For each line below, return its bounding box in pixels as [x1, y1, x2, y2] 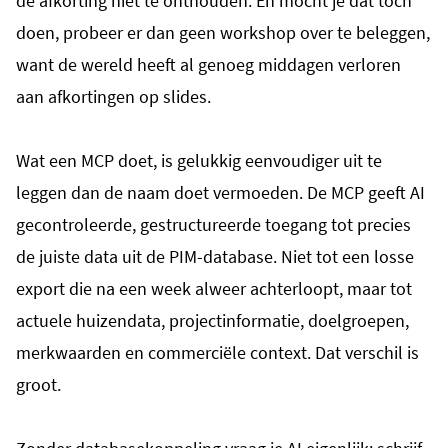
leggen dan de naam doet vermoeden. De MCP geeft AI [16, 180, 425, 204]
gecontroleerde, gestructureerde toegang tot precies [16, 212, 411, 236]
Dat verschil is [315, 340, 419, 364]
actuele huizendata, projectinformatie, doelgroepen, [16, 308, 409, 332]
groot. [16, 372, 61, 396]
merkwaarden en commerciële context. [16, 340, 311, 364]
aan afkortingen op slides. [16, 84, 211, 108]
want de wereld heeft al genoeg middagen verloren [16, 52, 401, 76]
